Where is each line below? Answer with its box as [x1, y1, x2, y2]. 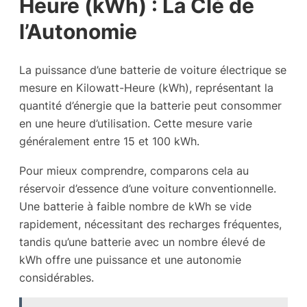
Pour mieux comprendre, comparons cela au [19, 163, 249, 177]
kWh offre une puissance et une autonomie [19, 252, 241, 267]
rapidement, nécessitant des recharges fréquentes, [19, 217, 282, 231]
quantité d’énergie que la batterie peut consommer [19, 99, 282, 113]
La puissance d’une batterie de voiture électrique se [19, 63, 286, 77]
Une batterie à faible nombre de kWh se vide [19, 199, 251, 213]
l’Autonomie [19, 19, 137, 44]
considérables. [19, 270, 94, 284]
